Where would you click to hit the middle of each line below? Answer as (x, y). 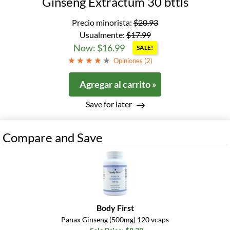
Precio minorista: (103, 23)
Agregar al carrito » (118, 84)
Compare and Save (53, 138)
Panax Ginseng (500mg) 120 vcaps (115, 220)
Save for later (109, 104)
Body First (115, 208)
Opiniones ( (130, 61)
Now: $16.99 (99, 48)
